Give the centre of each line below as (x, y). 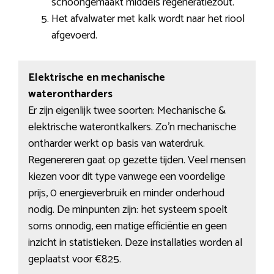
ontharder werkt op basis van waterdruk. (116, 144)
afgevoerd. (74, 35)
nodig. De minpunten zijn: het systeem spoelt (128, 210)
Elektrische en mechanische (96, 78)
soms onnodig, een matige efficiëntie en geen (127, 227)
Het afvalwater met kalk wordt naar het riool (148, 19)
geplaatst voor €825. (74, 260)
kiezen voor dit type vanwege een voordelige (126, 177)
